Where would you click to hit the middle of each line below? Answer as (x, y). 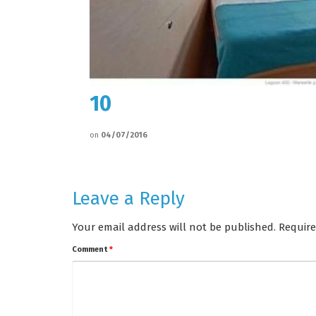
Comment (91, 249)
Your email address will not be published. (174, 227)
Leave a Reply (128, 199)
